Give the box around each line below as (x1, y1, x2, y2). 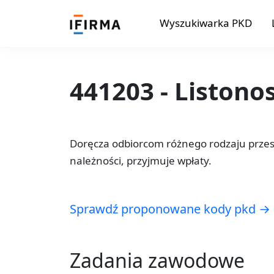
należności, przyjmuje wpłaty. (70, 153, 212, 168)
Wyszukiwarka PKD (159, 16, 252, 31)
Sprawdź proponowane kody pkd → (70, 200, 270, 217)
